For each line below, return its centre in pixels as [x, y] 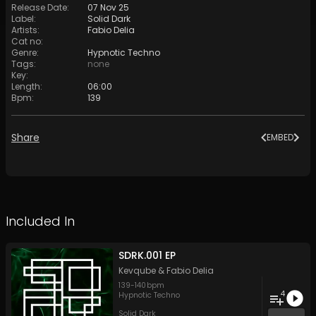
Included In [40, 221]
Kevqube [137, 271]
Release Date [39, 8]
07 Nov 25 [108, 8]
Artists [24, 30]
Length [26, 87]
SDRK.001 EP [147, 256]
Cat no [26, 42]
